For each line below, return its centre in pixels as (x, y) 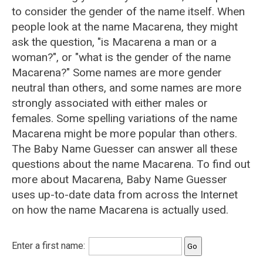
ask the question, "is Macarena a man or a (114, 42)
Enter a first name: (50, 246)
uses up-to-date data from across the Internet (125, 195)
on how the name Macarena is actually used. (120, 210)
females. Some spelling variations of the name (124, 118)
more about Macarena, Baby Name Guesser (119, 179)
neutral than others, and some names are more (127, 88)
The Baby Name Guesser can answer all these (124, 149)
